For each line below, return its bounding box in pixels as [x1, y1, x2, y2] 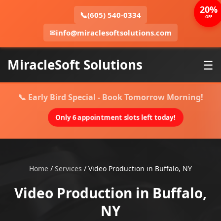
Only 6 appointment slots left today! [58, 112, 173, 122]
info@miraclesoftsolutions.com [56, 28, 172, 37]
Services [55, 164, 82, 173]
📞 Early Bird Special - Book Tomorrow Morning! [18, 92, 203, 103]
